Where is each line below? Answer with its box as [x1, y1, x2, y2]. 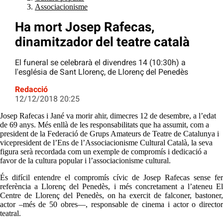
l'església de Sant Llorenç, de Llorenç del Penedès [15, 67, 188, 77]
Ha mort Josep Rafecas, [15, 19, 154, 35]
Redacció [15, 85, 48, 95]
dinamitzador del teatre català [15, 34, 190, 50]
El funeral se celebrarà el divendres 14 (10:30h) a [15, 58, 186, 68]
